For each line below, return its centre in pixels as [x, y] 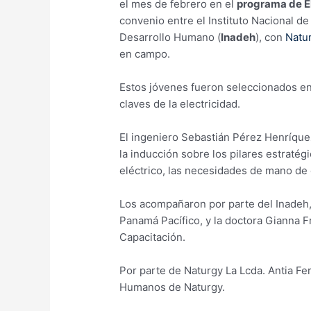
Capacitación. [153, 237]
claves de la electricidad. [180, 103]
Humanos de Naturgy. [173, 287]
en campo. [145, 53]
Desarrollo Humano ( [170, 37]
